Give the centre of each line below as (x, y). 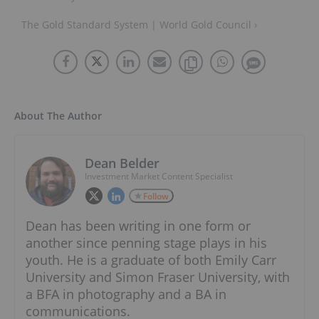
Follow (156, 197)
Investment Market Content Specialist (159, 177)
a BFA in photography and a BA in (126, 294)
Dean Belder (122, 163)
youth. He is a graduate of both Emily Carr (151, 260)
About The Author (58, 116)
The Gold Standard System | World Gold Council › (139, 25)
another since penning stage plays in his (146, 243)
